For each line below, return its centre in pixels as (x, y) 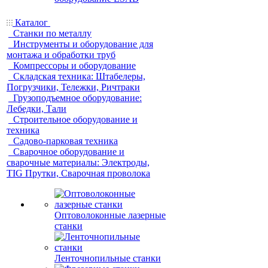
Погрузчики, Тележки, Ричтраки (73, 87)
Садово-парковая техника (66, 141)
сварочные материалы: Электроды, (78, 162)
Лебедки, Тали (36, 109)
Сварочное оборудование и (69, 152)
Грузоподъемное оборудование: (77, 98)
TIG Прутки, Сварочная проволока (78, 173)
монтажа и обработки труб (61, 55)
